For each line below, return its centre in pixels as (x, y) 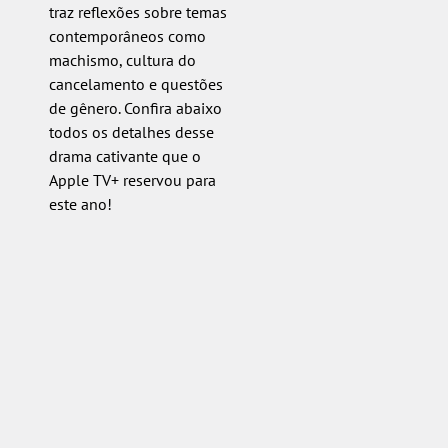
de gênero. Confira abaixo (135, 108)
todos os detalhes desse (131, 132)
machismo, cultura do (122, 60)
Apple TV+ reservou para (132, 180)
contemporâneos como (127, 36)
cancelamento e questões (135, 84)
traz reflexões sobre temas (137, 12)
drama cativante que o (124, 156)
